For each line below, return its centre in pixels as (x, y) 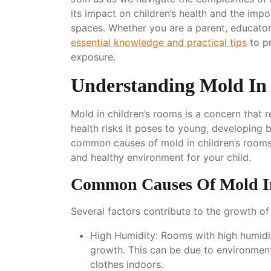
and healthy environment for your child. (161, 157)
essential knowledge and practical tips (159, 42)
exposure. (93, 57)
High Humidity (123, 235)
